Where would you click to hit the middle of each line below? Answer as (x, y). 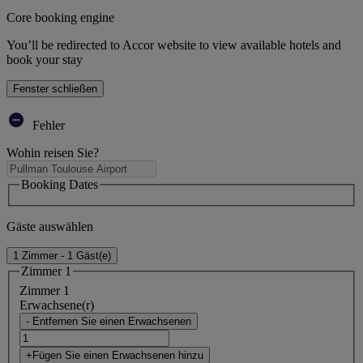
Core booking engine (60, 18)
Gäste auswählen (50, 226)
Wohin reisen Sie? (53, 153)
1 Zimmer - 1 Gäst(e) (62, 255)
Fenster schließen (55, 89)
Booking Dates (60, 185)
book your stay (45, 60)
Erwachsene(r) (57, 305)
